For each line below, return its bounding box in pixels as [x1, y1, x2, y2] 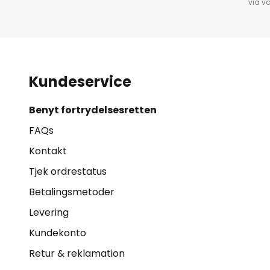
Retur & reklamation [29, 246, 125, 260]
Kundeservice [29, 72, 131, 92]
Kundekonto [29, 226, 86, 240]
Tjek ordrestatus [29, 165, 107, 178]
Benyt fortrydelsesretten [29, 103, 157, 117]
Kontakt [29, 144, 67, 158]
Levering [29, 206, 69, 219]
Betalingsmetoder [29, 185, 115, 199]
